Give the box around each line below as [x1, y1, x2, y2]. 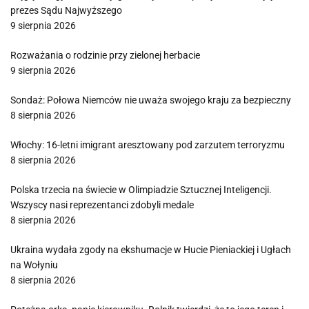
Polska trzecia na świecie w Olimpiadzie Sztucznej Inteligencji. [10, 184, 272, 195]
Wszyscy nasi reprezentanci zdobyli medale [10, 199, 194, 210]
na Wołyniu [10, 259, 58, 270]
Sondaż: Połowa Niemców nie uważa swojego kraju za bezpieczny [10, 94, 291, 106]
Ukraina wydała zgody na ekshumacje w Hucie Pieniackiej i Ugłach [10, 244, 291, 255]
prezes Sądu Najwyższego [10, 5, 122, 16]
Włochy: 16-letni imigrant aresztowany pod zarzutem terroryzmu [10, 139, 285, 150]
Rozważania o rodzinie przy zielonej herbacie [10, 50, 200, 61]
